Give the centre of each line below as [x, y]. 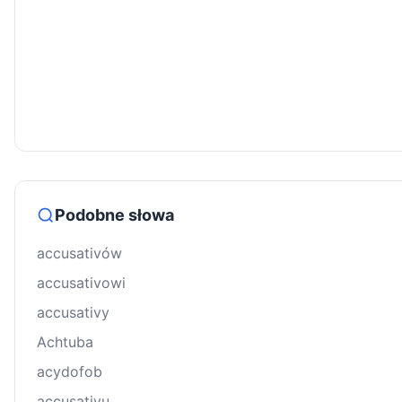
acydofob [70, 372]
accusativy [73, 313]
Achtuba [65, 342]
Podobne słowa [114, 215]
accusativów [79, 253]
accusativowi [81, 283]
